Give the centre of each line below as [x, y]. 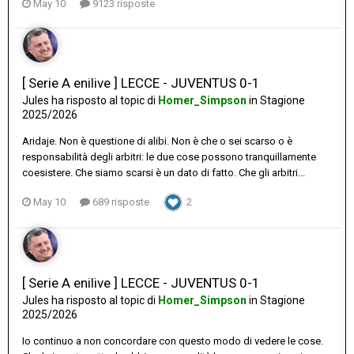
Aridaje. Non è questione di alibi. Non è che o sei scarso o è [157, 141]
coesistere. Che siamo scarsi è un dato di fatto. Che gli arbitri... [164, 173]
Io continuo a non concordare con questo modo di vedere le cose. [173, 341]
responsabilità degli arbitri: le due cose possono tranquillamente [169, 157]
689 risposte [120, 202]
